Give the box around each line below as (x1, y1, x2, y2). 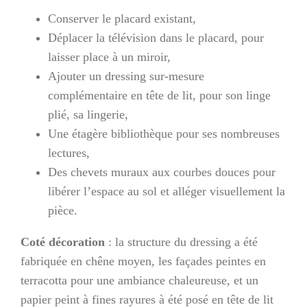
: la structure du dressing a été (105, 234, 258, 249)
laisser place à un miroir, (48, 49, 171, 64)
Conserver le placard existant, (48, 11, 196, 25)
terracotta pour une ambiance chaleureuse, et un (21, 273, 258, 287)
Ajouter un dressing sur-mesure (48, 69, 204, 83)
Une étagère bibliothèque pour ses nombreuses (48, 126, 280, 140)
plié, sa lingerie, (48, 107, 128, 121)
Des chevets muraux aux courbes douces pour (48, 164, 275, 179)
